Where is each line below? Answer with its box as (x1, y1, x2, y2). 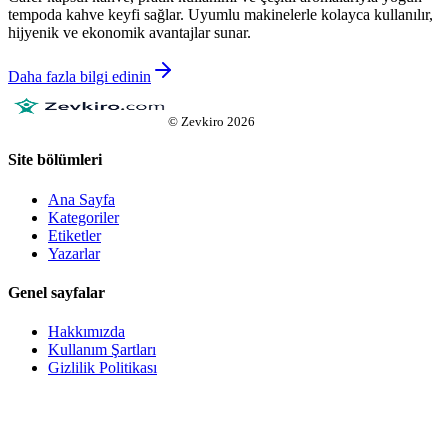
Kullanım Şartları (48, 341, 156, 359)
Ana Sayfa (48, 190, 115, 208)
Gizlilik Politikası (48, 359, 157, 377)
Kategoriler (48, 208, 119, 226)
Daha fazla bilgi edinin (8, 68, 151, 86)
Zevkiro (181, 114, 224, 130)
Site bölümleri (8, 151, 102, 169)
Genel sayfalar (8, 283, 105, 301)
